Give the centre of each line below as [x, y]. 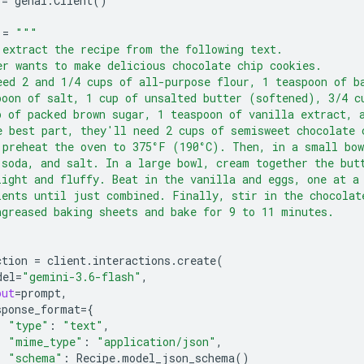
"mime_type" [45, 341]
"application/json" [156, 341]
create [197, 260]
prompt [41, 292]
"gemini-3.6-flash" [82, 276]
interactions [132, 260]
